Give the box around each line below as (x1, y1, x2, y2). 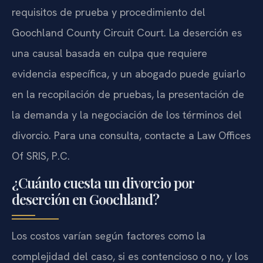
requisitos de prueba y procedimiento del (12, 5, 205, 19)
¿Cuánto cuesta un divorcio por (12, 173, 194, 193)
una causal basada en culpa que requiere (12, 46, 207, 60)
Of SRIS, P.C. (12, 149, 70, 163)
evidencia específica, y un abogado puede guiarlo (12, 66, 245, 80)
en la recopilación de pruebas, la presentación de (12, 87, 244, 101)
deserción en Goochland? (12, 190, 159, 209)
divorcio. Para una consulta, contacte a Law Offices (12, 128, 251, 142)
